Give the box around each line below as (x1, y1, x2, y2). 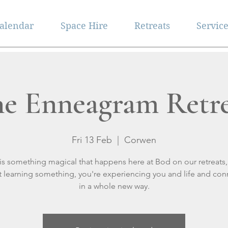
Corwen (124, 134, 156, 146)
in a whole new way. (78, 181, 150, 191)
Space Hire (60, 20, 108, 31)
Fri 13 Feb (72, 134, 112, 146)
